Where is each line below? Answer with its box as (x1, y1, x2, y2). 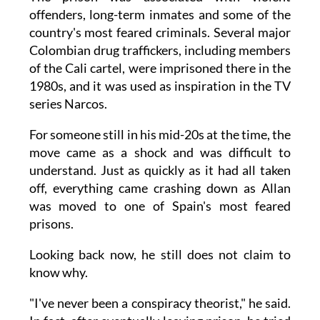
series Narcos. (29, 95, 109, 111)
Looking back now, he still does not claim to (29, 246, 291, 262)
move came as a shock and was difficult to (29, 144, 291, 160)
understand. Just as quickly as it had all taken (29, 161, 291, 178)
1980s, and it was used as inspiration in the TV (29, 77, 291, 94)
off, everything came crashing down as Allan (29, 179, 291, 196)
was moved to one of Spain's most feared (29, 197, 291, 214)
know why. (29, 264, 88, 280)
